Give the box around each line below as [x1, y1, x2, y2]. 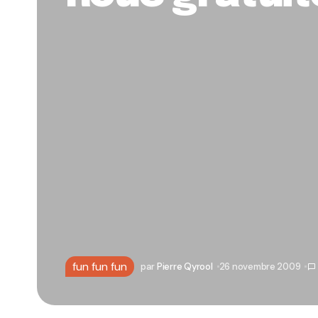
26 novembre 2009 [219, 261, 301, 273]
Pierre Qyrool [156, 261, 213, 273]
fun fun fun [72, 259, 127, 274]
